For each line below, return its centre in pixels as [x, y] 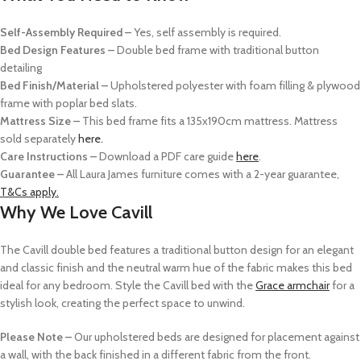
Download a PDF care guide [168, 157]
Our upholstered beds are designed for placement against [216, 337]
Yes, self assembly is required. [207, 33]
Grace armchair [293, 286]
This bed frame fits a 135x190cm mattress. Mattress [210, 121]
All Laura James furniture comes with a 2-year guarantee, [201, 174]
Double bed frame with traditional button [217, 50]
